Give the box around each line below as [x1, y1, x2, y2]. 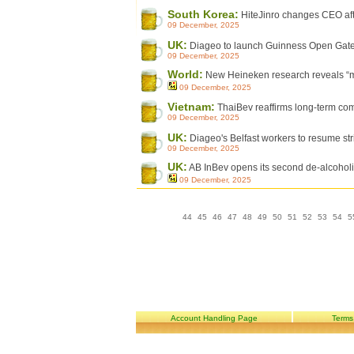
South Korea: [168, 8, 239, 21]
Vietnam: [168, 100, 215, 113]
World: [168, 68, 203, 81]
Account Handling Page [168, 314, 260, 322]
